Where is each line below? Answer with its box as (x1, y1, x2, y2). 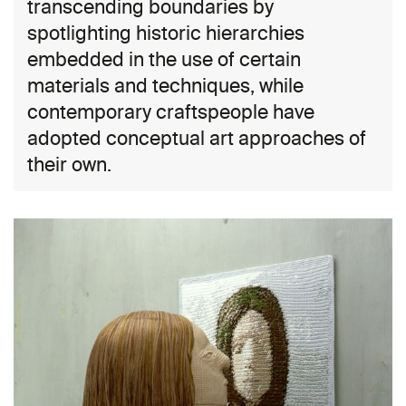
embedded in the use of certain (27, 47, 301, 72)
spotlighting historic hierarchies (27, 21, 304, 45)
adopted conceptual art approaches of (27, 126, 366, 150)
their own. (27, 152, 111, 177)
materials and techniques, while (27, 73, 304, 98)
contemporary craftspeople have (27, 100, 314, 124)
